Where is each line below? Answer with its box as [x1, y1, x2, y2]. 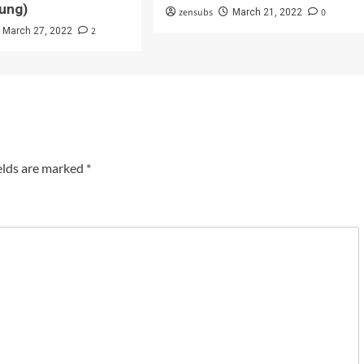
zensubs [178, 5, 213, 19]
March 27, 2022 [2, 24, 73, 37]
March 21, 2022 [232, 6, 302, 18]
